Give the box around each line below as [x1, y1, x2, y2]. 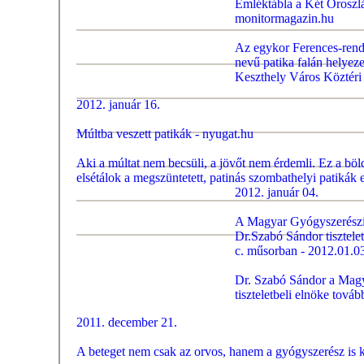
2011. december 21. [76, 315, 177, 329]
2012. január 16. [76, 97, 160, 111]
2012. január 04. [235, 185, 318, 199]
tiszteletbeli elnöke [235, 288, 329, 301]
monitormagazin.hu [235, 11, 334, 25]
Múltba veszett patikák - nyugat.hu [76, 127, 253, 141]
